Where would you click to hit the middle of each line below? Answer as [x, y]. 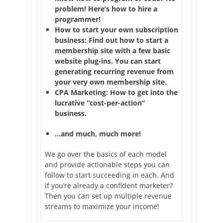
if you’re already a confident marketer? [109, 186]
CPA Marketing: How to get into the [116, 93]
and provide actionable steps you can [107, 165]
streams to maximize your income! [102, 207]
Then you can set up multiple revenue [108, 196]
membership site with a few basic [112, 51]
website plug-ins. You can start [108, 61]
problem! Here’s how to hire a [106, 9]
